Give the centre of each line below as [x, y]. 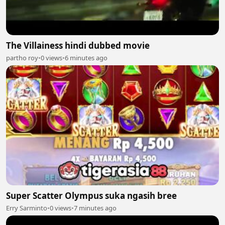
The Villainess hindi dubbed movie [78, 45]
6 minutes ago [86, 58]
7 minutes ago [95, 208]
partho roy [22, 58]
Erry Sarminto [27, 208]
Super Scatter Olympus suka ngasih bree [91, 195]
